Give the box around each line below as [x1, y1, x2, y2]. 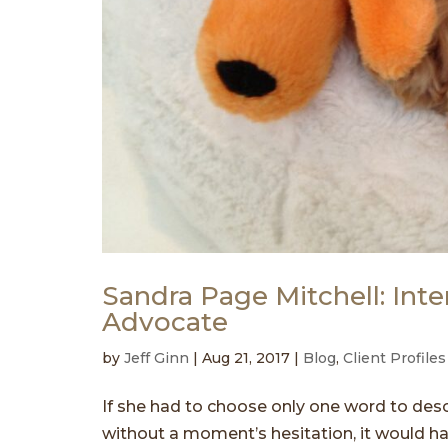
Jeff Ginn [124, 349, 189, 368]
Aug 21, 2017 [202, 349, 290, 368]
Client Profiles [343, 349, 446, 368]
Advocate [102, 306, 228, 339]
